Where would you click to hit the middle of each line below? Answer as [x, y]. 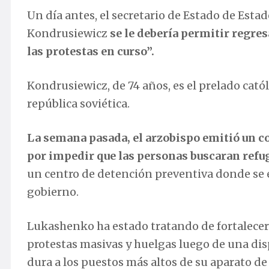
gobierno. [53, 192]
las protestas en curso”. [91, 52]
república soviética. [78, 104]
